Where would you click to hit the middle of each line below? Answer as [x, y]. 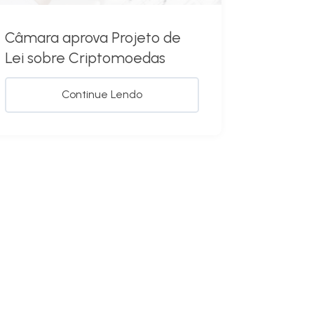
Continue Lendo [102, 95]
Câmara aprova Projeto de [93, 38]
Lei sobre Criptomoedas [85, 58]
